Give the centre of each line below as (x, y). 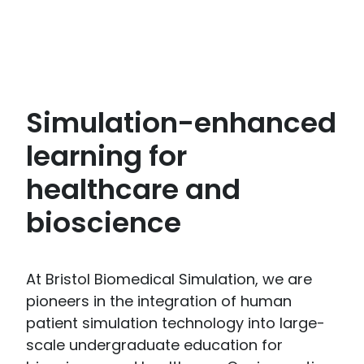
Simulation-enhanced (181, 123)
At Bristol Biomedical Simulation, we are (169, 279)
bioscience (104, 223)
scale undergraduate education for (154, 344)
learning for (106, 156)
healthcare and (133, 190)
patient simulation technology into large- (175, 323)
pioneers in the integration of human (159, 301)
